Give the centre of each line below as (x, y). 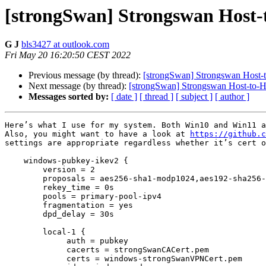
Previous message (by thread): (86, 75)
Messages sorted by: (69, 97)
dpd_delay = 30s (24, 214)
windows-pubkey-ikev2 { (14, 161)
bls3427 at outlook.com (65, 45)
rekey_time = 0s (24, 188)
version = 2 (24, 170)
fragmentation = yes (24, 205)
